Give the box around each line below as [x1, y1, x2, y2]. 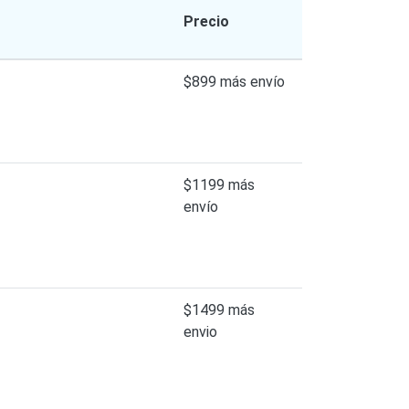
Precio [184, 12, 229, 30]
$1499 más [184, 300, 255, 319]
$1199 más [184, 175, 255, 194]
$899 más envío [184, 72, 285, 90]
